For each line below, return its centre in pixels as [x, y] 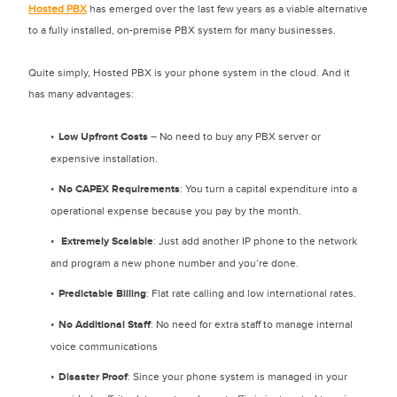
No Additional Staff [105, 325]
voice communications [104, 346]
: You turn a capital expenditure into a [269, 189]
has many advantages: [81, 94]
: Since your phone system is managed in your [237, 377]
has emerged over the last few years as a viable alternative [227, 9]
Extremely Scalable [107, 241]
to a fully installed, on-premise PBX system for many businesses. [182, 30]
